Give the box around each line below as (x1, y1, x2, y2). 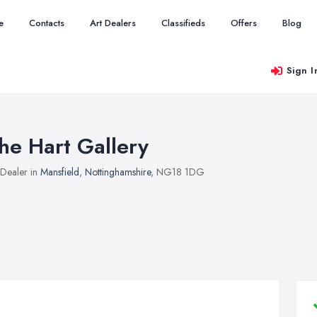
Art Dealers (90, 16, 136, 30)
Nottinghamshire (85, 165, 151, 179)
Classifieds (161, 16, 205, 30)
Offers (231, 16, 257, 30)
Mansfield (40, 165, 79, 179)
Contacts (29, 16, 64, 30)
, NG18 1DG (151, 165, 204, 179)
